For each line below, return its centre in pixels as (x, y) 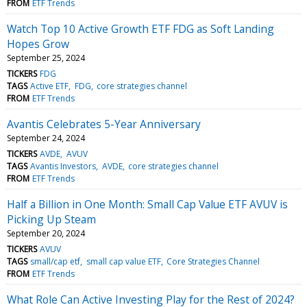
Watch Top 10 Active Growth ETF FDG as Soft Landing (140, 28)
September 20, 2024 (46, 233)
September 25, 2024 (46, 58)
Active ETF (50, 86)
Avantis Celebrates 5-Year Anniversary (104, 124)
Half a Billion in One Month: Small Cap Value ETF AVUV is (147, 204)
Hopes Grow (38, 44)
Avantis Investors (63, 166)
